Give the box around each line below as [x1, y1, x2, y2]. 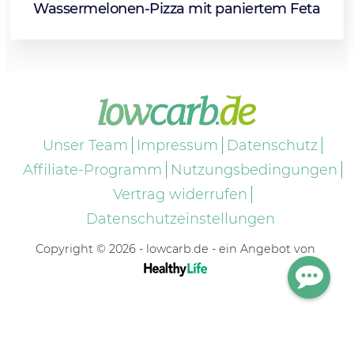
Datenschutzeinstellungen [85, 210, 275, 228]
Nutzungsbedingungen [170, 161, 337, 179]
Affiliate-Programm [22, 161, 162, 179]
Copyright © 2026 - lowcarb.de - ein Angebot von [35, 242, 315, 257]
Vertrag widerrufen [112, 186, 247, 204]
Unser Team [42, 137, 128, 155]
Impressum [136, 137, 218, 155]
